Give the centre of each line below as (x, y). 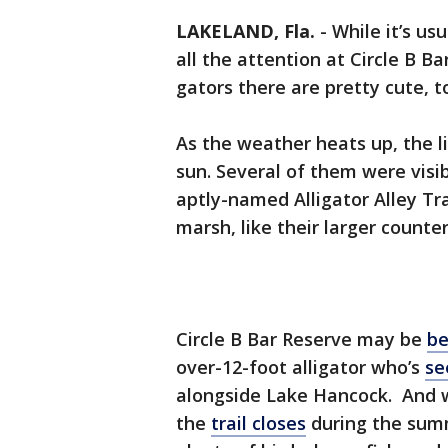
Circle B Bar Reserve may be (301, 339)
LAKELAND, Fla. (245, 31)
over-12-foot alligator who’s (300, 367)
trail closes (258, 423)
